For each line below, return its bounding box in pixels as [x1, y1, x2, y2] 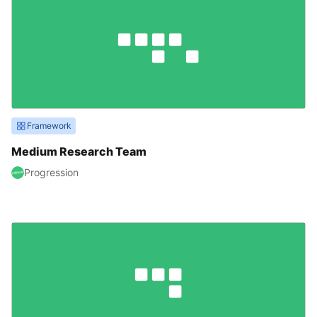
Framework [27, 120, 71, 131]
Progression [24, 166, 79, 178]
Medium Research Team [11, 144, 146, 158]
